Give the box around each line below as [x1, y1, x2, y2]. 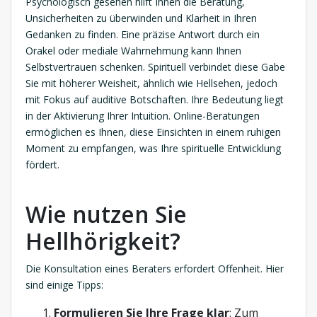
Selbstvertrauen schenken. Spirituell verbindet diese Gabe [25, 60, 285, 74]
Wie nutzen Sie [25, 199, 187, 230]
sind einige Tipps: [25, 278, 103, 292]
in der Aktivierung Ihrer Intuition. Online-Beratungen [25, 109, 260, 123]
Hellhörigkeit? [25, 226, 180, 257]
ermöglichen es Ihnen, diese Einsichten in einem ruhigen [25, 125, 281, 139]
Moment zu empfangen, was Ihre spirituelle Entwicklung [25, 142, 281, 156]
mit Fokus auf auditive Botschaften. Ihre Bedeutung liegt [25, 93, 284, 107]
